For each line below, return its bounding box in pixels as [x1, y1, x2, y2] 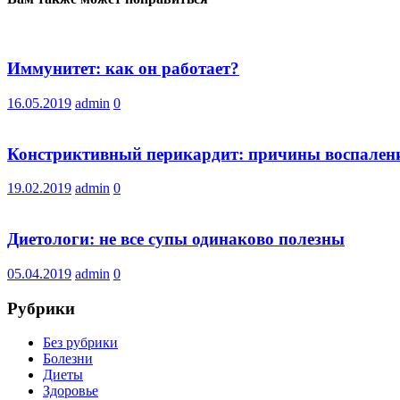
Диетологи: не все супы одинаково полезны [7, 229, 345, 249]
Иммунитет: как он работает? [7, 59, 239, 79]
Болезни [43, 351, 93, 367]
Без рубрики [43, 335, 118, 351]
